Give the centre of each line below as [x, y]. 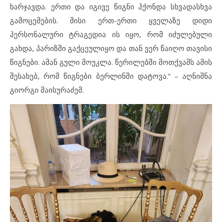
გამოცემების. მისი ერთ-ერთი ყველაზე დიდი [111, 20]
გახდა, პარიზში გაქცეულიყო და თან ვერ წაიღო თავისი [111, 48]
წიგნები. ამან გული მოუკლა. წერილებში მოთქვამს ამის [111, 62]
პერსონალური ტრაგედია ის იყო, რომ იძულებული [111, 34]
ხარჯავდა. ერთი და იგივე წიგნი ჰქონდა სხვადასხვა [111, 6]
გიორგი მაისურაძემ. [47, 90]
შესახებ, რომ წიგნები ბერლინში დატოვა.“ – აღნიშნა [111, 76]
